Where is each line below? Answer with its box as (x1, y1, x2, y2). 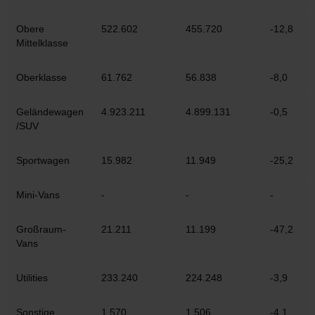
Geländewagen (16, 106, 84, 117)
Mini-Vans (16, 189, 60, 200)
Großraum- (16, 224, 66, 235)
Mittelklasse (16, 37, 68, 49)
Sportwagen (16, 155, 70, 166)
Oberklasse (16, 72, 67, 83)
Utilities (16, 272, 48, 283)
